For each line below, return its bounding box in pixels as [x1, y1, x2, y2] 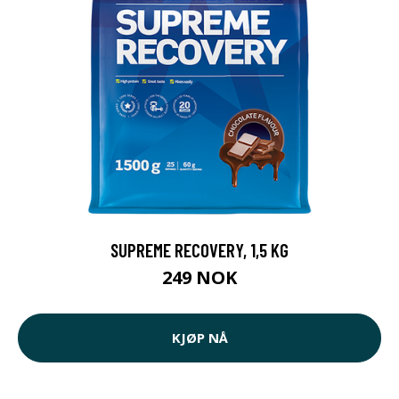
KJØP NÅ [171, 329, 228, 347]
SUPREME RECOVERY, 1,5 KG [110, 238, 289, 261]
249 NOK [162, 265, 237, 289]
